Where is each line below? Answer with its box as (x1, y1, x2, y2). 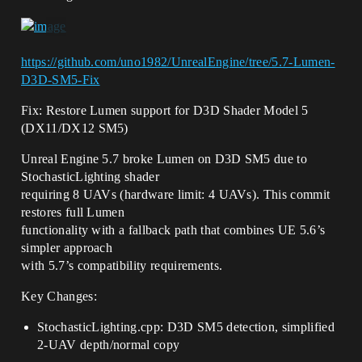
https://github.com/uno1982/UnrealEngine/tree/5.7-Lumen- (21, 55, 335, 69)
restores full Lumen (21, 205, 125, 220)
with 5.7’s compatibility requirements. (21, 259, 223, 273)
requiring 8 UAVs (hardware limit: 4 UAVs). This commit (21, 187, 330, 202)
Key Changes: (21, 289, 97, 304)
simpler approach (21, 241, 113, 255)
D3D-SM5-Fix (21, 73, 100, 87)
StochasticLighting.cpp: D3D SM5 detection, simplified (37, 320, 335, 335)
